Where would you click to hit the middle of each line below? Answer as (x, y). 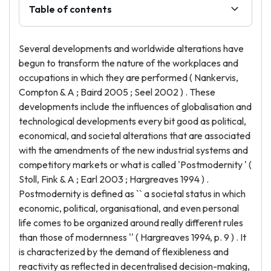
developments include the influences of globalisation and (135, 106)
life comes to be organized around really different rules (131, 223)
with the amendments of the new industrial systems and (133, 150)
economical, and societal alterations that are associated (135, 135)
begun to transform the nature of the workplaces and (129, 63)
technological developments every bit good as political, (132, 121)
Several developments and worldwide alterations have (131, 48)
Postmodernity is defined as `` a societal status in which (132, 194)
